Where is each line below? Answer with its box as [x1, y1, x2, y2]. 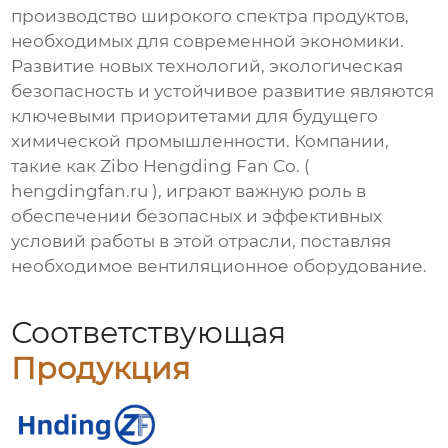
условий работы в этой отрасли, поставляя [11, 231, 392, 252]
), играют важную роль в [148, 181, 367, 202]
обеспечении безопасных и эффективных [11, 206, 383, 227]
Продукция [11, 350, 191, 388]
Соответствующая [11, 314, 287, 352]
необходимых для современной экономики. [11, 31, 405, 52]
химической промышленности [11, 131, 287, 152]
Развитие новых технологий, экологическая [11, 56, 404, 77]
